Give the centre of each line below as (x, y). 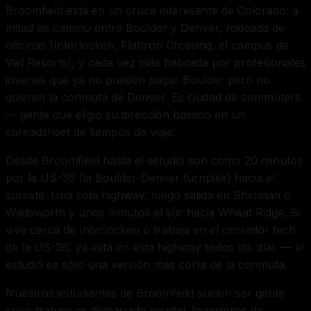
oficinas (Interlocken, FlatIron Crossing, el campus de (147, 45)
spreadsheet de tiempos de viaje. (91, 132)
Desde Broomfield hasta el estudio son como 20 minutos (154, 161)
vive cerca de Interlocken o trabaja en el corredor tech (151, 230)
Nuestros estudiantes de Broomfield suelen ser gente (145, 293)
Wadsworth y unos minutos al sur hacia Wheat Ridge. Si (153, 213)
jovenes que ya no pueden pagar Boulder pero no (138, 80)
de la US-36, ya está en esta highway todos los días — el (155, 247)
